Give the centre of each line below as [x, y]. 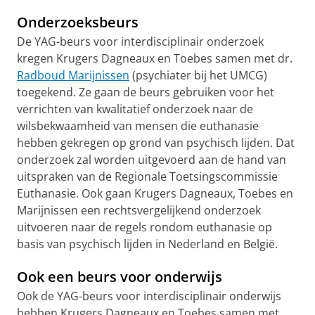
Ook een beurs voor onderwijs [120, 277]
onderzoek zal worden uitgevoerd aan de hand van [152, 160]
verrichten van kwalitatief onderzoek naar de [135, 109]
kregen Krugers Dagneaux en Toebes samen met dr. [155, 58]
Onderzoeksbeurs [78, 22]
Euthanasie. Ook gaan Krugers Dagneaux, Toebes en [155, 193]
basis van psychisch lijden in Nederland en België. [147, 244]
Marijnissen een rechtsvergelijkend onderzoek [139, 210]
